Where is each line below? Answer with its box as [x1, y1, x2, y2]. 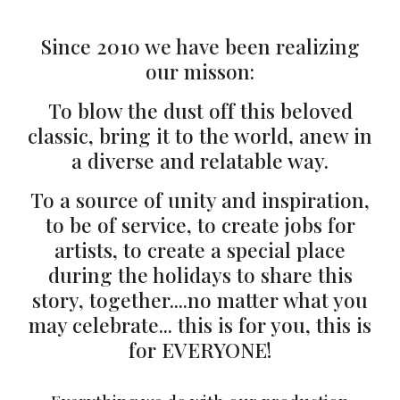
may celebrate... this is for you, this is [29, 311, 371, 338]
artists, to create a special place [54, 236, 346, 263]
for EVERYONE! [129, 336, 271, 363]
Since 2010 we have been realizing [40, 32, 360, 60]
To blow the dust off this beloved [47, 96, 353, 124]
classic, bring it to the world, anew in [28, 121, 372, 149]
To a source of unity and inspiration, [30, 186, 370, 213]
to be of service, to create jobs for [45, 211, 355, 238]
